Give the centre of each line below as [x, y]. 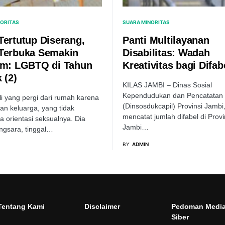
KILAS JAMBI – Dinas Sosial [167, 85]
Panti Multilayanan [166, 40]
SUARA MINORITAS [146, 22]
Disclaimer [102, 206]
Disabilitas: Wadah [166, 53]
